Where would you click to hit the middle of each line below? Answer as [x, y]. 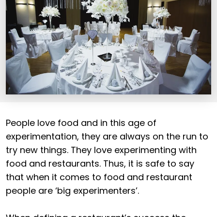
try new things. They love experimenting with [101, 150]
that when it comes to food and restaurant [99, 177]
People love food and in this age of [81, 123]
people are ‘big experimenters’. [72, 191]
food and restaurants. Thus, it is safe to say [100, 164]
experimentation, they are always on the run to [107, 137]
